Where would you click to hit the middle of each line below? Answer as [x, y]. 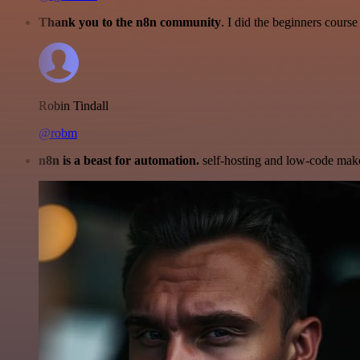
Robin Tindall [74, 106]
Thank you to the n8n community [130, 22]
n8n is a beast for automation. [119, 161]
